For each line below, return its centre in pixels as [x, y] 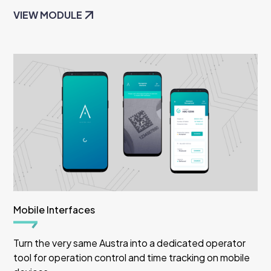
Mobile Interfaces [54, 209]
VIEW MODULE [48, 15]
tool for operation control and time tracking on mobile [132, 257]
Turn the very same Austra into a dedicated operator [130, 243]
